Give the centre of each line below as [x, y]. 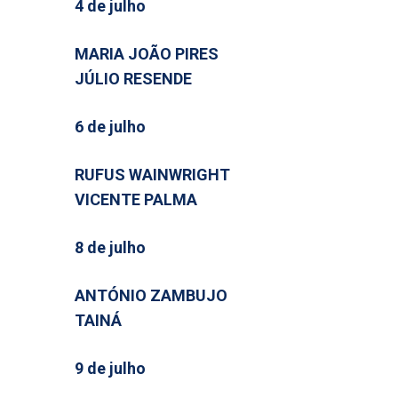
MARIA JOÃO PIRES [147, 54]
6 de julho [110, 127]
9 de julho [110, 368]
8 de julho [110, 247]
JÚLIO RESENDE [133, 79]
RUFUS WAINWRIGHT [152, 175]
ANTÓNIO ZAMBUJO [151, 295]
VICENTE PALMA [136, 199]
